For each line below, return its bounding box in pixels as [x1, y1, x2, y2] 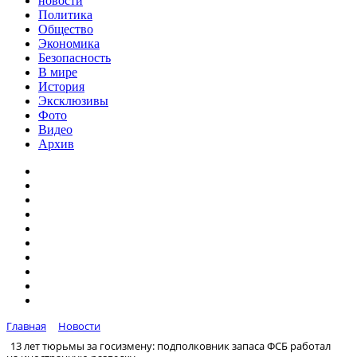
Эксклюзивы [38, 94, 108, 108]
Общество [38, 22, 93, 36]
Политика [38, 8, 92, 22]
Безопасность [38, 51, 111, 65]
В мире [38, 65, 77, 79]
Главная [6, 319, 46, 333]
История [38, 80, 84, 93]
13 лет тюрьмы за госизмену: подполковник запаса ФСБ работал [10, 338, 331, 353]
